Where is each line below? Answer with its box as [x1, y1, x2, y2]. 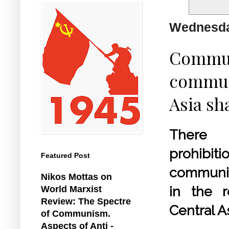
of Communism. [41, 208, 110, 219]
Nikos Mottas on [41, 171, 112, 182]
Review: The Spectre [41, 196, 131, 207]
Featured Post [41, 151, 90, 159]
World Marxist [41, 184, 102, 194]
